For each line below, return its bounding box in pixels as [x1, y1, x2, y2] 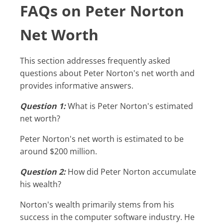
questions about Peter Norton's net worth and [20, 67, 195, 79]
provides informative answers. [20, 80, 133, 91]
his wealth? [20, 178, 61, 190]
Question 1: [26, 100, 66, 111]
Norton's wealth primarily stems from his [20, 199, 26, 210]
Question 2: [26, 166, 66, 177]
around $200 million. [20, 145, 97, 157]
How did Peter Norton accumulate [66, 166, 196, 177]
